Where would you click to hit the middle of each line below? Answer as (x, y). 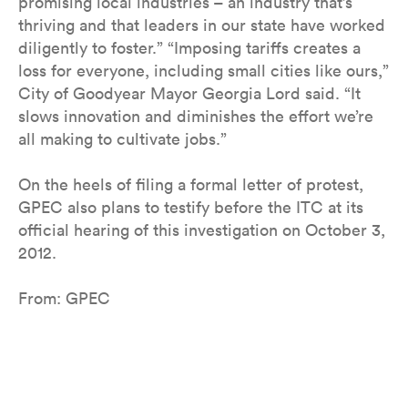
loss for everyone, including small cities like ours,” (204, 71)
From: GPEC (64, 298)
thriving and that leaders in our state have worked (202, 25)
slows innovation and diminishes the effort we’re (196, 116)
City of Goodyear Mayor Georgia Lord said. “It (189, 93)
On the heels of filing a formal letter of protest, (191, 184)
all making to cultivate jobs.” (122, 139)
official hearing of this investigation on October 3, (202, 230)
